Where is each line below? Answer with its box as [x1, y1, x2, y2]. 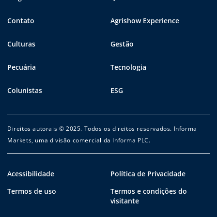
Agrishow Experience [110, 15, 179, 25]
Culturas [7, 39, 35, 48]
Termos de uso [7, 186, 56, 196]
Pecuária [7, 62, 36, 72]
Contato [7, 15, 34, 25]
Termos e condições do [110, 186, 187, 196]
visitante [110, 196, 139, 205]
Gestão [110, 39, 134, 48]
